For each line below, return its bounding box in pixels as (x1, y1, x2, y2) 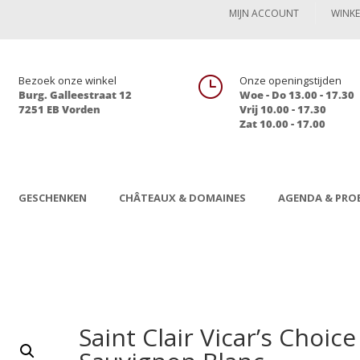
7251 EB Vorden (18, 102, 101, 117)
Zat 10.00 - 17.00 (239, 117, 325, 131)
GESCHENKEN (18, 190, 88, 205)
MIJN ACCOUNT (228, 6, 299, 20)
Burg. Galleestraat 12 (18, 88, 133, 102)
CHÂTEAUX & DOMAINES (119, 190, 247, 205)
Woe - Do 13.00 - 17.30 (239, 88, 354, 102)
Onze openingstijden (239, 73, 342, 88)
